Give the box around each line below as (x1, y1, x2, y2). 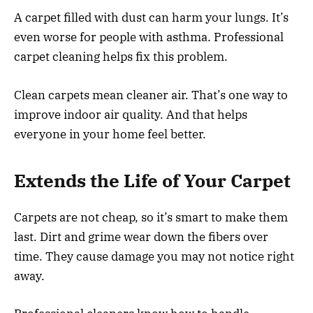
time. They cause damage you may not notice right (14, 249, 294, 265)
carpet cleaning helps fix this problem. (14, 49, 228, 65)
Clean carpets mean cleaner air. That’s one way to (14, 87, 288, 103)
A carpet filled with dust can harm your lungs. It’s (14, 10, 289, 26)
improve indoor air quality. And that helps (14, 106, 247, 122)
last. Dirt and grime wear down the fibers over (14, 229, 268, 245)
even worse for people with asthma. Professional (14, 29, 284, 45)
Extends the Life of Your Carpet (14, 169, 291, 193)
